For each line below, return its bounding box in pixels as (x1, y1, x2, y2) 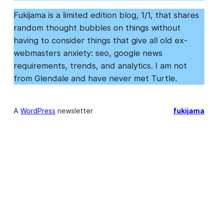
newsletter (55, 107, 93, 115)
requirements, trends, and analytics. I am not (14, 61, 187, 71)
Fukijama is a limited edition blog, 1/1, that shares (14, 10, 199, 20)
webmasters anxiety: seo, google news (14, 48, 163, 58)
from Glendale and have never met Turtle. (14, 73, 177, 83)
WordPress (20, 107, 55, 115)
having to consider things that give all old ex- (14, 36, 187, 45)
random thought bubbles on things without (14, 23, 181, 33)
